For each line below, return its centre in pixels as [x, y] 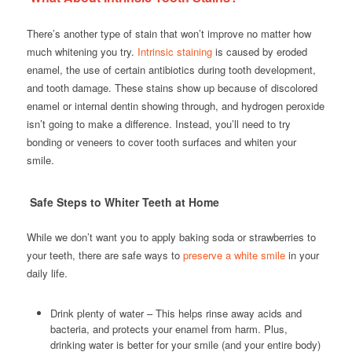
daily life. [47, 273]
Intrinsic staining [174, 52]
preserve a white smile [234, 255]
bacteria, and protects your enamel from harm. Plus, [169, 329]
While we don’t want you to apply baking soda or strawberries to [171, 237]
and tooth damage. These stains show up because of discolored [172, 88]
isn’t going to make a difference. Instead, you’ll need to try [158, 124]
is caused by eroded [259, 52]
